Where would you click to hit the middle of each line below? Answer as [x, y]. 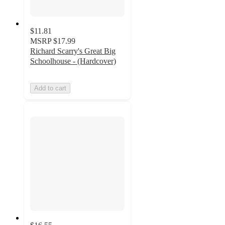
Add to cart [50, 88]
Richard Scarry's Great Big [73, 51]
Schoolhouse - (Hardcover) [73, 61]
